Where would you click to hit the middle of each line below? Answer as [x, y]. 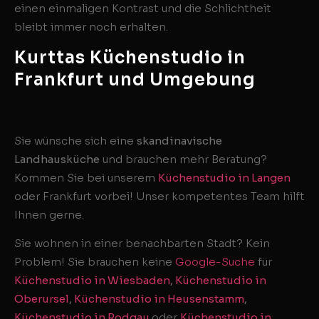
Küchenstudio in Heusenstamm [159, 299]
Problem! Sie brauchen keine [95, 262]
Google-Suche [215, 262]
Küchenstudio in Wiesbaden [92, 281]
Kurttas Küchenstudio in [130, 57]
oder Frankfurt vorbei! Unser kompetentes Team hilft [159, 196]
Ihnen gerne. [49, 214]
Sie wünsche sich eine [75, 140]
